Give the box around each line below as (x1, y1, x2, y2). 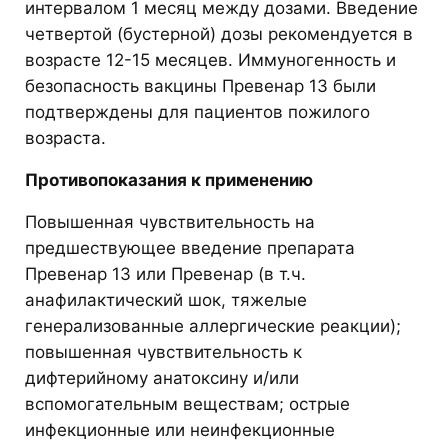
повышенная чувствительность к (25, 341, 302, 362)
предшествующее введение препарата (25, 237, 355, 258)
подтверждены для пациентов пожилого (25, 101, 370, 122)
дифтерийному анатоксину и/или (25, 367, 299, 388)
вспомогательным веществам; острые (25, 393, 350, 414)
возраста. (25, 127, 106, 148)
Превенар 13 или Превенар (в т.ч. (25, 263, 306, 284)
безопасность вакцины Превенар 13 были (25, 75, 376, 96)
